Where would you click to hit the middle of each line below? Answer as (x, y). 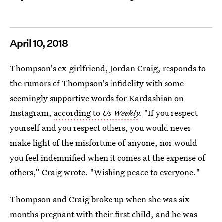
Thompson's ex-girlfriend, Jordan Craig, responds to (108, 68)
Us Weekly (121, 113)
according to (78, 113)
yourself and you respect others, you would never (101, 128)
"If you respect (170, 113)
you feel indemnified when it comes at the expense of (108, 157)
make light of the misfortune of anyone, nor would (104, 142)
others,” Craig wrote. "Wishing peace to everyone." (105, 172)
